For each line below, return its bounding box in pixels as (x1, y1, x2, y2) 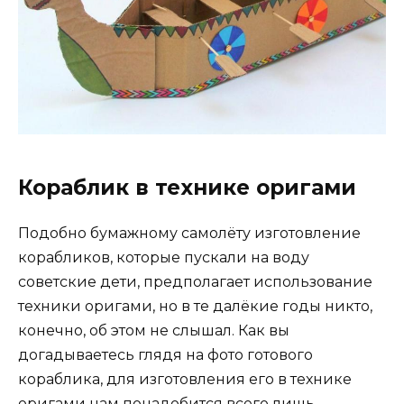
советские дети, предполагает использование (18, 272, 372, 290)
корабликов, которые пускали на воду (18, 248, 309, 266)
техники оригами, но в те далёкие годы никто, (18, 297, 372, 315)
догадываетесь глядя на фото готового (18, 345, 313, 363)
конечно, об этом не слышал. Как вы (18, 321, 289, 339)
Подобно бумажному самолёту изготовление (18, 224, 361, 242)
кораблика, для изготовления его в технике (18, 370, 352, 388)
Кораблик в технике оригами (18, 174, 356, 200)
